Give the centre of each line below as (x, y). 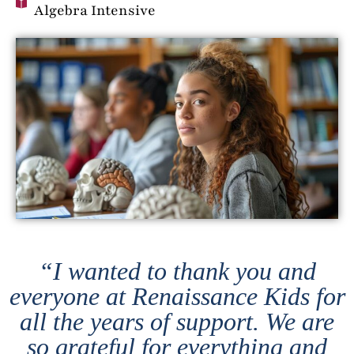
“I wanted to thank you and (177, 271)
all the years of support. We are (177, 321)
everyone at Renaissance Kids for (177, 296)
